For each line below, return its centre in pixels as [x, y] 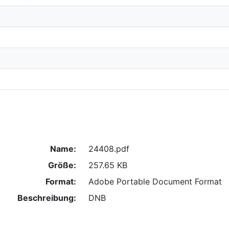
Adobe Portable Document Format [155, 181]
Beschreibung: [47, 198]
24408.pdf [109, 148]
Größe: [62, 165]
